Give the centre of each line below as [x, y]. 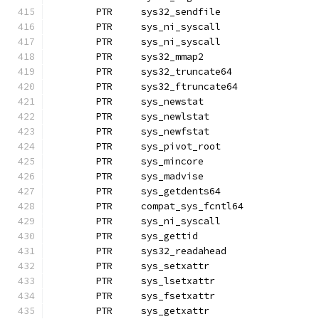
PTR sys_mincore [172, 161]
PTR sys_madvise [172, 176]
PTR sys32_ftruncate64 [189, 87]
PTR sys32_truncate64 [187, 72]
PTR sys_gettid [169, 236]
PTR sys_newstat [172, 101]
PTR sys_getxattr [175, 311]
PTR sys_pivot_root [181, 146]
